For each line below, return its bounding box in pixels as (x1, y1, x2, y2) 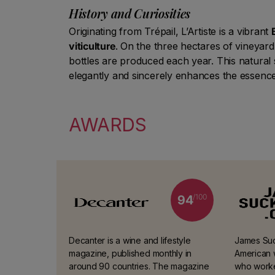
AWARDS (69, 113, 147, 136)
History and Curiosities (69, 4, 191, 21)
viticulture (69, 39, 115, 52)
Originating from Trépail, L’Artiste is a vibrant (69, 25, 271, 37)
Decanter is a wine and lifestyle (69, 234, 191, 246)
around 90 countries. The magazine (69, 260, 209, 271)
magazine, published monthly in (69, 247, 192, 258)
